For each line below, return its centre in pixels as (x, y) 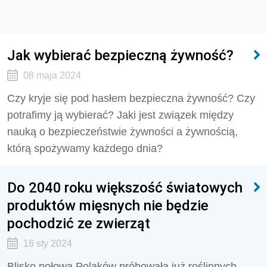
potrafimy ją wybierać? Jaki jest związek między (120, 115)
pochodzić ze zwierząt (79, 223)
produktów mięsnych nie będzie (108, 205)
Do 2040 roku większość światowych (125, 187)
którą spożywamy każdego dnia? (85, 148)
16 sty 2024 (47, 243)
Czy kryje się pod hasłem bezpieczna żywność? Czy (131, 98)
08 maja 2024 (52, 75)
